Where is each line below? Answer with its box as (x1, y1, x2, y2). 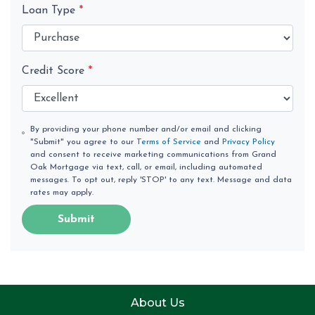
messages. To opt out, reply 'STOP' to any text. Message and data (30, 175, 292, 184)
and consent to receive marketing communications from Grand (30, 150, 277, 159)
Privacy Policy (222, 137, 276, 146)
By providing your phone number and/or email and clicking (30, 124, 262, 134)
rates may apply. (30, 188, 94, 197)
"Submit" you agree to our (30, 137, 137, 146)
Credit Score (22, 65, 88, 77)
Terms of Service (136, 137, 202, 146)
